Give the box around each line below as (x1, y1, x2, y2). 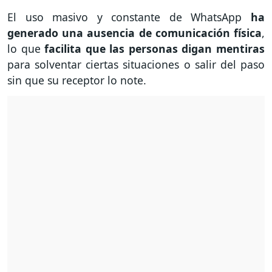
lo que (7, 41, 45, 56)
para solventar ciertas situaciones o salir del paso (7, 57, 265, 72)
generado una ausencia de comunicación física (7, 25, 262, 41)
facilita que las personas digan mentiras (44, 41, 265, 56)
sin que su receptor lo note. (7, 73, 146, 88)
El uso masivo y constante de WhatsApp (7, 10, 242, 25)
